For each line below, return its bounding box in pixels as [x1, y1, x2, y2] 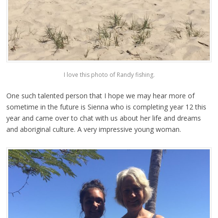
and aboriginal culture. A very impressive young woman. [6, 124, 181, 134]
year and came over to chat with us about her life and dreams [6, 113, 201, 123]
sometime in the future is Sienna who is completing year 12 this [6, 102, 206, 111]
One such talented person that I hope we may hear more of [6, 91, 195, 100]
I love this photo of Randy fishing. [63, 70, 155, 79]
